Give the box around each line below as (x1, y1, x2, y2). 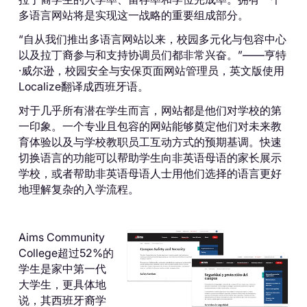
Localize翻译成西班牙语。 (18, 79, 149, 93)
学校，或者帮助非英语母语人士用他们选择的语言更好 (18, 166, 282, 180)
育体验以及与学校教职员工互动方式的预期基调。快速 (18, 134, 282, 149)
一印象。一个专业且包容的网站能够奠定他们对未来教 (18, 119, 282, 133)
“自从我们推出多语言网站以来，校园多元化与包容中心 (18, 32, 286, 46)
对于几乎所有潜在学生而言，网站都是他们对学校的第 (18, 103, 282, 117)
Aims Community (18, 230, 105, 244)
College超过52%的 (18, 245, 114, 260)
